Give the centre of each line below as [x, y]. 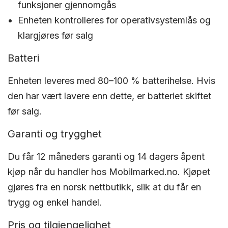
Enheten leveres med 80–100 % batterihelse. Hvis [112, 81]
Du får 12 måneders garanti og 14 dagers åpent [106, 156]
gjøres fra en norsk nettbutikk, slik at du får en [105, 187]
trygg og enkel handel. [55, 202]
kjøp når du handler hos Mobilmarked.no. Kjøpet [109, 172]
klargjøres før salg [55, 35]
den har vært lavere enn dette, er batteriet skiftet [110, 96]
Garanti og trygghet [55, 134]
